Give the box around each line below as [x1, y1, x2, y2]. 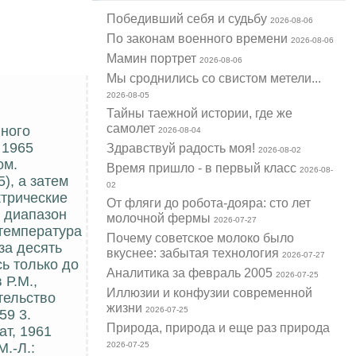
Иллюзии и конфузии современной [106, 285, 313, 300]
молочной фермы [106, 211, 215, 226]
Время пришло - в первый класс [106, 161, 300, 176]
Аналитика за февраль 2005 [106, 265, 277, 281]
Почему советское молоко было [106, 230, 295, 246]
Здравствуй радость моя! [106, 141, 259, 156]
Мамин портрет [106, 51, 200, 66]
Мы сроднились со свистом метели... [106, 71, 322, 86]
